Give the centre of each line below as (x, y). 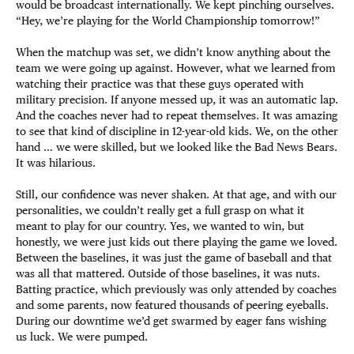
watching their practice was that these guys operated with (160, 84)
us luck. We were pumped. (82, 337)
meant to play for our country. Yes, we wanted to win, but (160, 226)
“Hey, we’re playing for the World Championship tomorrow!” (168, 21)
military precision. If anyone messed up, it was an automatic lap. (177, 100)
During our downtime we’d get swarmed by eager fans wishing (171, 321)
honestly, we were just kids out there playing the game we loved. (177, 242)
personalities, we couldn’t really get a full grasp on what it (160, 210)
